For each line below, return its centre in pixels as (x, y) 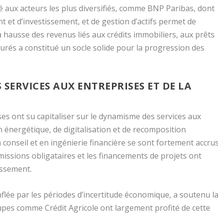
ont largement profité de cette (154, 208)
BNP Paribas (171, 8)
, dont (204, 8)
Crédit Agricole (72, 208)
